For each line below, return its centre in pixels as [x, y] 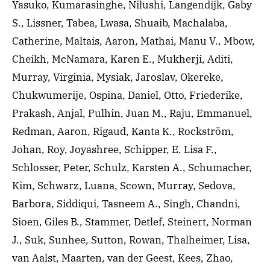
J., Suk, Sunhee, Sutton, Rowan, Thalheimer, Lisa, [131, 240]
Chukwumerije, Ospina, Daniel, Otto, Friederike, [127, 95]
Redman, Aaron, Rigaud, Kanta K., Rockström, [123, 131]
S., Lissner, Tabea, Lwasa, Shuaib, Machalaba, [120, 23]
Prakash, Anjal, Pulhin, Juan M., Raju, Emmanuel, [132, 113]
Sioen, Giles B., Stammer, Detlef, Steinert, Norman [132, 222]
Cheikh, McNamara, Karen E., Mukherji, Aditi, [123, 59]
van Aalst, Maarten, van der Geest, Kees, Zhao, [123, 258]
